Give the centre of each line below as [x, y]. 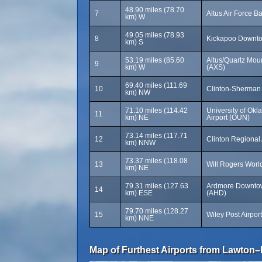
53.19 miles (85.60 [155, 60]
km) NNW [140, 143]
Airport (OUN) [228, 118]
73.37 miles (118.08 [156, 161]
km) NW [138, 92]
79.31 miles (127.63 [157, 186]
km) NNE [139, 218]
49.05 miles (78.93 [155, 35]
